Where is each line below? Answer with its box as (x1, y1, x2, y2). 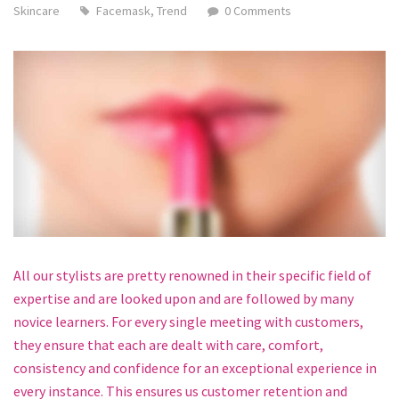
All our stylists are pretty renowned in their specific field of (13, 265, 371, 284)
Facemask (95, 2, 151, 19)
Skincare (13, 2, 60, 19)
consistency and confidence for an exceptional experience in (13, 358, 377, 377)
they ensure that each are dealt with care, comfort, (13, 335, 323, 354)
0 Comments (224, 2, 291, 19)
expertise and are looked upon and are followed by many (13, 289, 354, 307)
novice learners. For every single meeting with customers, (13, 312, 363, 330)
